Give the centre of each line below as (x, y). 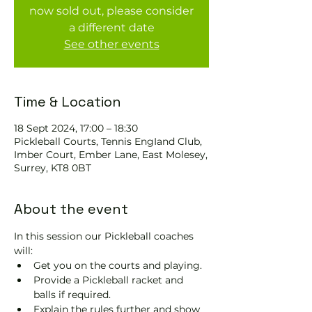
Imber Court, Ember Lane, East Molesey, (111, 155)
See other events (111, 44)
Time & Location (68, 102)
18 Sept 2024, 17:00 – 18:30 (76, 128)
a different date (111, 28)
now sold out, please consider (111, 11)
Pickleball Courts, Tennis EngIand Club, (108, 141)
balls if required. (72, 295)
